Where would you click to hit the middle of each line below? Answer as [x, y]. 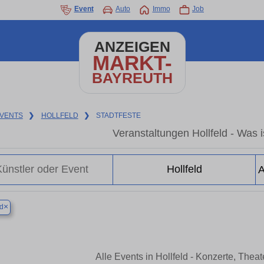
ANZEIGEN [132, 47]
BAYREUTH [132, 78]
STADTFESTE [119, 115]
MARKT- [132, 63]
